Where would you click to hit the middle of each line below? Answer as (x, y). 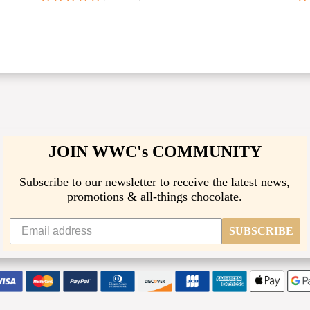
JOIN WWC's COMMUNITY (155, 152)
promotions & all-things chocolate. (155, 197)
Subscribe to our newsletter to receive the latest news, (155, 182)
